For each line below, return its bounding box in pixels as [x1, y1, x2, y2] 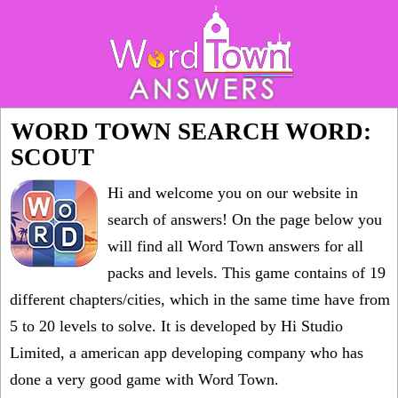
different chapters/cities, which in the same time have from [10, 291, 390, 308]
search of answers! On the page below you [107, 211, 382, 228]
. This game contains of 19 [213, 264, 386, 282]
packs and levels [107, 264, 213, 282]
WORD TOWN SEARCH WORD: [11, 118, 371, 145]
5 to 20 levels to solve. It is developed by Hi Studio [10, 317, 343, 335]
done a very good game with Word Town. [10, 370, 279, 388]
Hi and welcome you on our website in [107, 184, 358, 202]
